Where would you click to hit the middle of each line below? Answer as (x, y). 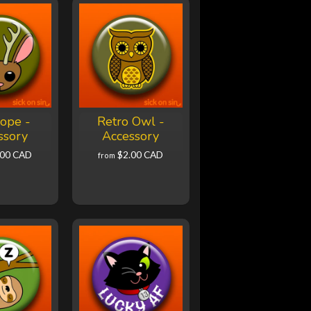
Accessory (131, 136)
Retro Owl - (131, 122)
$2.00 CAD (141, 155)
